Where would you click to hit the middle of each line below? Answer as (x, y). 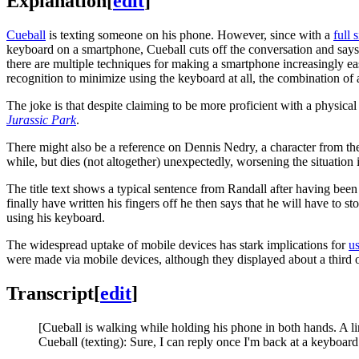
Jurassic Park (41, 119)
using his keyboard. (56, 217)
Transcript (50, 293)
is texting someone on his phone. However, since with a (190, 34)
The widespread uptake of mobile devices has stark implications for (177, 244)
